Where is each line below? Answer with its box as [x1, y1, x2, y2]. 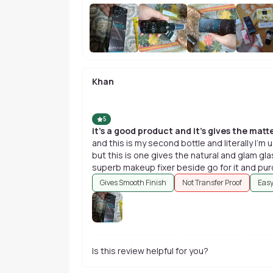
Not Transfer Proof [182, 177, 242, 188]
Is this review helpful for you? [92, 245, 208, 257]
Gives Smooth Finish [100, 177, 166, 188]
